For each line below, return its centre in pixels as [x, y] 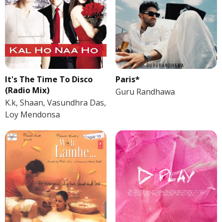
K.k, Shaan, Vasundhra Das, [55, 103]
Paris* [127, 80]
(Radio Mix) [27, 90]
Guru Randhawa [145, 92]
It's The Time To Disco [49, 80]
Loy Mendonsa [32, 115]
